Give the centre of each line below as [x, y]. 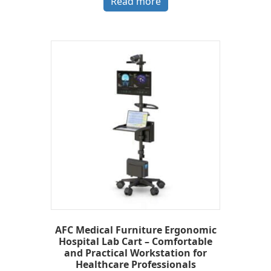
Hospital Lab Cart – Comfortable [135, 241]
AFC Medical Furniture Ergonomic [135, 230]
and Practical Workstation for [135, 253]
